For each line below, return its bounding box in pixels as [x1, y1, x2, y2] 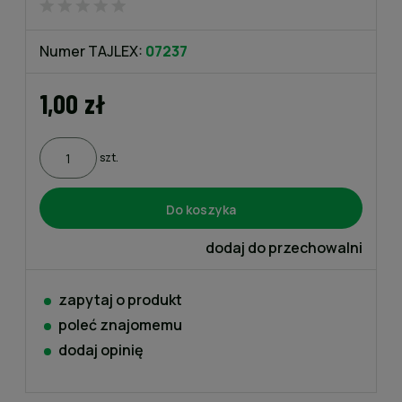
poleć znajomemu [58, 315, 182, 335]
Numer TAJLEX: [39, 41, 143, 61]
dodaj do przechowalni [205, 238, 363, 258]
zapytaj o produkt [58, 290, 182, 310]
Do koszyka [166, 200, 236, 218]
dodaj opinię [58, 340, 144, 360]
